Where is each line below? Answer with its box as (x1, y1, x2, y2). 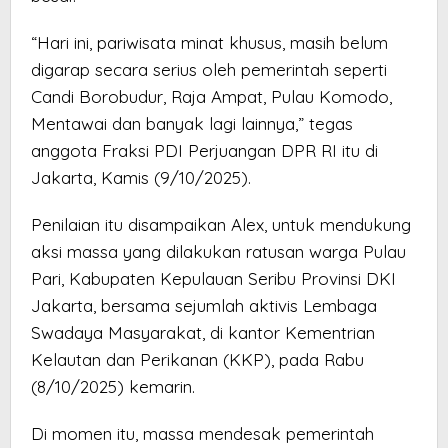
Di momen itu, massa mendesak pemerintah (31, 423, 374, 445)
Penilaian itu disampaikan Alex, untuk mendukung (31, 214, 411, 236)
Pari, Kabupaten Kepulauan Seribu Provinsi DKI (31, 268, 396, 290)
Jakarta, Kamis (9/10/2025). (31, 167, 251, 189)
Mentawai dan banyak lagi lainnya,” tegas (31, 113, 353, 135)
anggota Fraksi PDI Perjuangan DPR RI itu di (31, 140, 378, 162)
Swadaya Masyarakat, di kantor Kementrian (31, 322, 375, 344)
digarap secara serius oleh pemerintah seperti (31, 59, 387, 81)
